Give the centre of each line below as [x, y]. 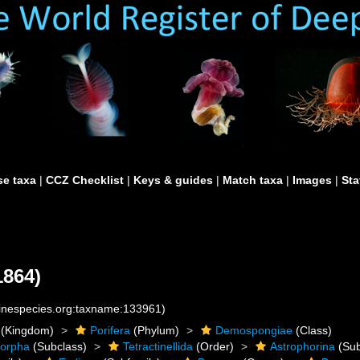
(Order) [214, 346]
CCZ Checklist [85, 180]
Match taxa [253, 180]
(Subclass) [59, 346]
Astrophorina [303, 346]
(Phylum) [155, 330]
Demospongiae [254, 330]
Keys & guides [173, 180]
